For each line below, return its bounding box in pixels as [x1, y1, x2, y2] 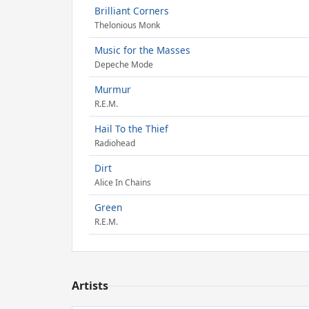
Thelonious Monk [94, 19, 160, 32]
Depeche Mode [94, 59, 153, 71]
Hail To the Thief [94, 122, 168, 135]
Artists [72, 278, 108, 293]
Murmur [94, 83, 131, 96]
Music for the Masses [94, 43, 190, 57]
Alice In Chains [94, 177, 151, 189]
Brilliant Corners [94, 4, 169, 17]
